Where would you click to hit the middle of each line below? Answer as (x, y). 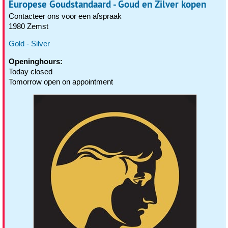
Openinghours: (36, 61)
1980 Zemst (28, 26)
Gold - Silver (29, 44)
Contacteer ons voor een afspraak (65, 16)
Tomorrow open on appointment (61, 82)
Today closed (31, 72)
